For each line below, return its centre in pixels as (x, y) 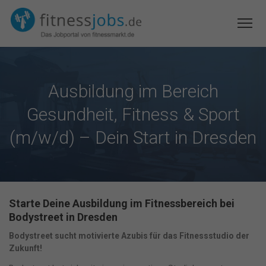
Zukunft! (26, 248)
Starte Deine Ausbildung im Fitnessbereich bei (122, 203)
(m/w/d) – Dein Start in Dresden (133, 137)
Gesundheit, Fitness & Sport (133, 114)
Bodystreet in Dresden (63, 217)
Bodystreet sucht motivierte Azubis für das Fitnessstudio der (129, 236)
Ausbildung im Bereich (133, 91)
